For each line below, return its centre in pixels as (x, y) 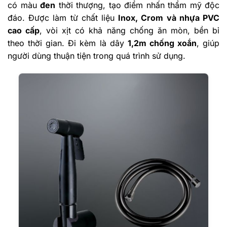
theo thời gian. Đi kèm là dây (68, 43)
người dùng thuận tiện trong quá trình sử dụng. (97, 55)
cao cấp (24, 30)
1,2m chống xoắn (162, 43)
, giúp (208, 43)
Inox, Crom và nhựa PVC (169, 17)
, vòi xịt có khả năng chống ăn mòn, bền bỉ (130, 30)
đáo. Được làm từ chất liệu (63, 17)
